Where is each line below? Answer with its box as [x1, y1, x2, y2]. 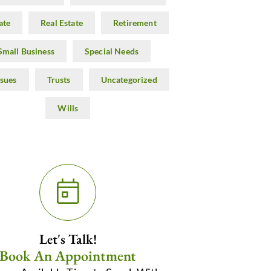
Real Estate [41, 18, 83, 28]
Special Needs [84, 46, 139, 56]
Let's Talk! [39, 230, 97, 248]
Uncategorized [100, 74, 157, 85]
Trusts [47, 74, 71, 85]
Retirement [113, 18, 157, 28]
